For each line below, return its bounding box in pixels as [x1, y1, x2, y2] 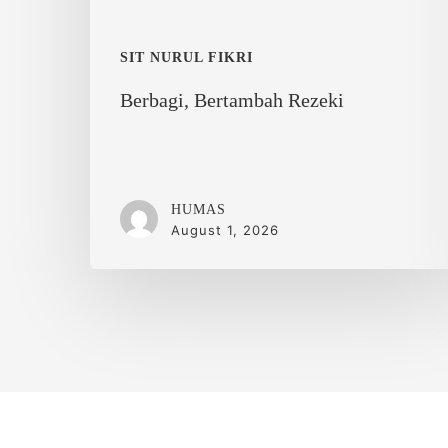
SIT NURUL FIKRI [120, 49, 253, 65]
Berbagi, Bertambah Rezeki [120, 88, 344, 111]
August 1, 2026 [171, 221, 279, 238]
